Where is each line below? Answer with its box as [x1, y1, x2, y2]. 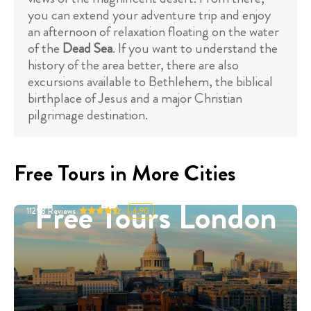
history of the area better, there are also [28, 55, 239, 76]
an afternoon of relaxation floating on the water [28, 22, 279, 42]
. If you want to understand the [112, 38, 278, 59]
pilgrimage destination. [28, 105, 148, 126]
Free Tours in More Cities [14, 157, 235, 190]
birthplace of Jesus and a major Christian [28, 88, 242, 109]
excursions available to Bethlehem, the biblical [28, 72, 273, 92]
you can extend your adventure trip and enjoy [28, 5, 271, 26]
